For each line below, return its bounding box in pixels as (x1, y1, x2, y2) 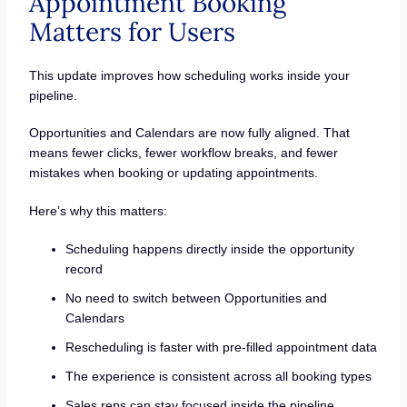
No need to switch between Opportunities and (65, 290, 327, 305)
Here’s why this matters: (28, 203, 167, 218)
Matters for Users (28, 15, 235, 48)
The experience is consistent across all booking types (65, 368, 372, 383)
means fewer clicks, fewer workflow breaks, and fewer (28, 145, 338, 161)
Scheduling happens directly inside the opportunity (65, 241, 354, 256)
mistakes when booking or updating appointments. (28, 165, 318, 181)
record (65, 261, 103, 276)
